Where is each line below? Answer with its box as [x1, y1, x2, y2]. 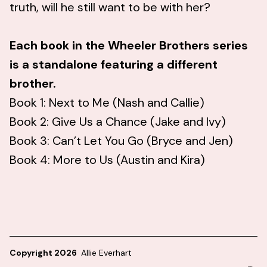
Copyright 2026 [10, 247, 79, 259]
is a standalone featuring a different [10, 57, 218, 73]
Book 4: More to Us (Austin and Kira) [10, 152, 208, 168]
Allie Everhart [81, 247, 132, 259]
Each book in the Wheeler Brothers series [10, 38, 248, 54]
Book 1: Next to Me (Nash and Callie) [10, 95, 204, 111]
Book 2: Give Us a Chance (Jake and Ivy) [10, 114, 226, 130]
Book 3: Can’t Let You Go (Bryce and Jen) [10, 133, 233, 149]
